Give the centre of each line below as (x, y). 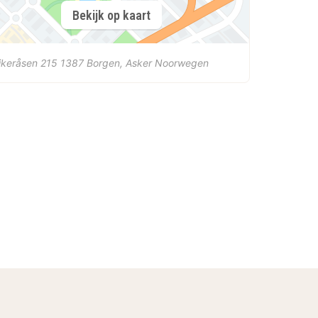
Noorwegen (182, 63)
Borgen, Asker (120, 63)
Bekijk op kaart (111, 15)
